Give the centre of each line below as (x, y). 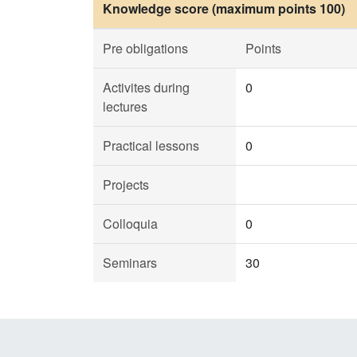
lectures (125, 106)
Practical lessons (151, 145)
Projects (126, 184)
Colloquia (130, 224)
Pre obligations (145, 48)
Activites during (146, 87)
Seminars (130, 263)
